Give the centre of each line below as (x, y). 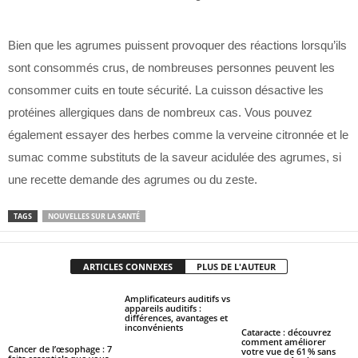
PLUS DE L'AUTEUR (236, 267)
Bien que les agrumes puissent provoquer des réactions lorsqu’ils (177, 45)
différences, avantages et (176, 318)
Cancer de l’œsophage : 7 (60, 349)
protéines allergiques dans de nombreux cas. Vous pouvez (160, 112)
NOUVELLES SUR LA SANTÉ (94, 216)
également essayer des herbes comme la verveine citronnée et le (178, 135)
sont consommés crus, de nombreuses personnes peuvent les (171, 68)
